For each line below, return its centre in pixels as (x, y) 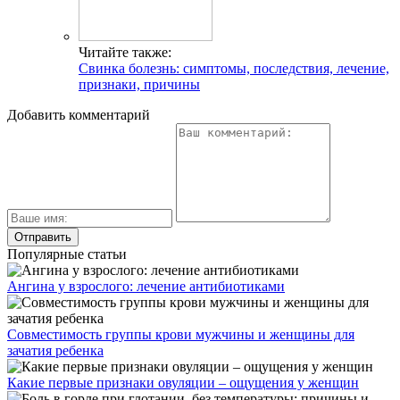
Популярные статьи (67, 254)
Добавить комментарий (79, 115)
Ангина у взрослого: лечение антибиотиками (146, 287)
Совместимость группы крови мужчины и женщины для (181, 335)
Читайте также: (125, 53)
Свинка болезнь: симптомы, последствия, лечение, (234, 69)
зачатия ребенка (55, 351)
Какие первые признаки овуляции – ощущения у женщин (183, 383)
